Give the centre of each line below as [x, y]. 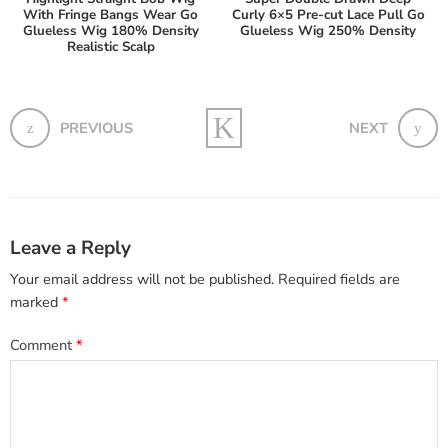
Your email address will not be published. [142, 279]
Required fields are [339, 279]
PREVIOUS [96, 127]
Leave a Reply [70, 247]
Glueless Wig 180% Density [110, 30]
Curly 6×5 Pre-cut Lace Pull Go [328, 14]
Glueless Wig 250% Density [328, 30]
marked [36, 302]
